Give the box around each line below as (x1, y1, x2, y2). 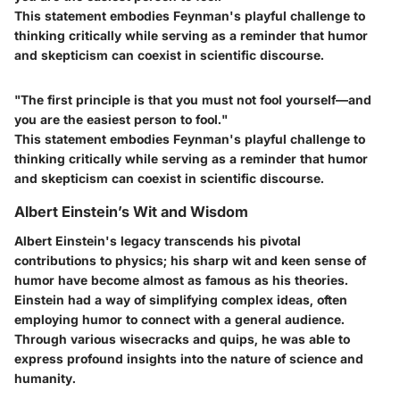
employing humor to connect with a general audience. (14, 311, 345, 327)
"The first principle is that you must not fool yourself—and (14, 92, 371, 108)
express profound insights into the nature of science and (14, 350, 363, 366)
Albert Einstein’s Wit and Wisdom (14, 203, 248, 221)
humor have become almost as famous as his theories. (14, 271, 348, 287)
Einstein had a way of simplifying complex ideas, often (14, 291, 347, 307)
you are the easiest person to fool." (14, 112, 228, 128)
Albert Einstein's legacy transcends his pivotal (14, 232, 301, 248)
